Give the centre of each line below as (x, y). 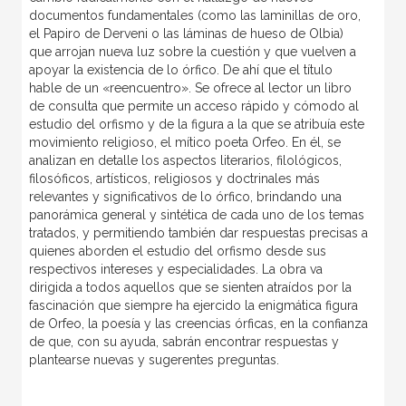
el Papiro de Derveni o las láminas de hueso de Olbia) (186, 33)
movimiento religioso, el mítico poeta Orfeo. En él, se (184, 142)
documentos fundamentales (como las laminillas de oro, (194, 15)
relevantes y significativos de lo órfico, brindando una (185, 196)
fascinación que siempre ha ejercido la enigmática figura (193, 305)
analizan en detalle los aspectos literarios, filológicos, (185, 160)
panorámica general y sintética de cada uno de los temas (196, 214)
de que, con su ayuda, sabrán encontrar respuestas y (184, 341)
